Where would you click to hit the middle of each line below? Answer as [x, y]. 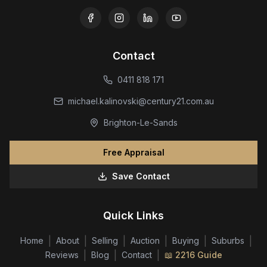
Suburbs [228, 240]
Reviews [62, 255]
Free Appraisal [133, 152]
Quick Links [133, 215]
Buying [185, 240]
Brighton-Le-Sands [141, 122]
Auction [145, 240]
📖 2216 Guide [193, 255]
